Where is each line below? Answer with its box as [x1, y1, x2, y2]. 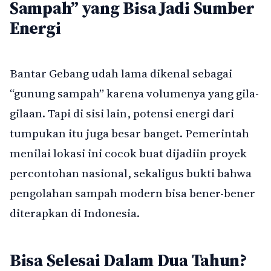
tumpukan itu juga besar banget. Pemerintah [10, 125, 249, 141]
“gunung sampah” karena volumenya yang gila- [10, 85, 259, 101]
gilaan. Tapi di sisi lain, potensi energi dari [10, 105, 234, 121]
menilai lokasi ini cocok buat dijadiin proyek [10, 145, 247, 161]
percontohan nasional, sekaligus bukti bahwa [10, 165, 252, 181]
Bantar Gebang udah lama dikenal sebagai [10, 65, 232, 81]
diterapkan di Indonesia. [10, 204, 140, 221]
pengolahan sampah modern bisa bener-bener [10, 184, 255, 201]
